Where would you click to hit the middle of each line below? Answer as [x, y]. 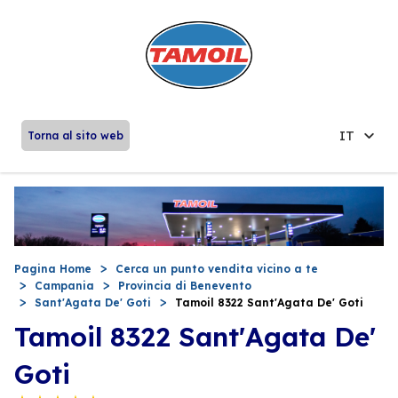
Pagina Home [53, 268]
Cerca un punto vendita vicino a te [217, 268]
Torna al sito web [76, 135]
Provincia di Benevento [185, 285]
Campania [64, 285]
